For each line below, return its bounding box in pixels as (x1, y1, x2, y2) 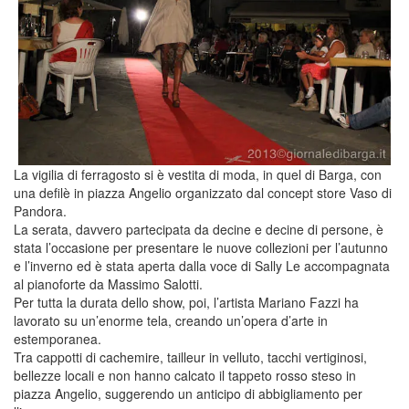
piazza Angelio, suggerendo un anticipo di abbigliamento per (14, 383, 362, 403)
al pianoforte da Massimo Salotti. (14, 274, 203, 293)
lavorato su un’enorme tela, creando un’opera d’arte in (14, 310, 328, 330)
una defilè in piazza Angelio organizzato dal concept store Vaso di (14, 183, 392, 202)
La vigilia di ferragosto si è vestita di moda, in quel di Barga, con (14, 164, 382, 184)
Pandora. (14, 201, 67, 220)
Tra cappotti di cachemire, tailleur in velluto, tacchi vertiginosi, (14, 347, 367, 366)
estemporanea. (14, 329, 101, 348)
